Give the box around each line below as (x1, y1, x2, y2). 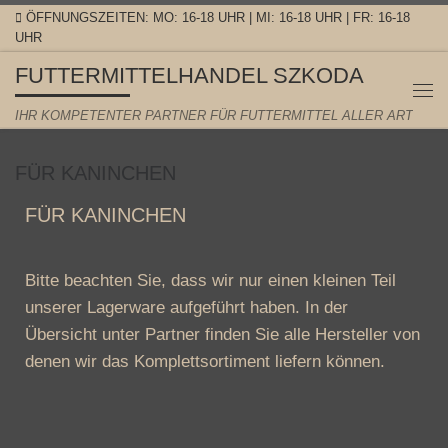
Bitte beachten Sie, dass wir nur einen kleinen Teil (25, 269, 396, 290)
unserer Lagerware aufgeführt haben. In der (25, 296, 348, 317)
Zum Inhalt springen (27, 19, 167, 35)
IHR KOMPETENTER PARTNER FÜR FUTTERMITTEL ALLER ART (15, 108, 413, 124)
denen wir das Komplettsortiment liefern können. (25, 350, 385, 371)
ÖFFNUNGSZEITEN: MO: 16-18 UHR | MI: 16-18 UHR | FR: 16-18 (26, 10, 411, 25)
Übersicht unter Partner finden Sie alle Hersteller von (25, 323, 420, 344)
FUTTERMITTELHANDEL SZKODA (15, 63, 364, 88)
